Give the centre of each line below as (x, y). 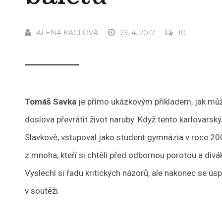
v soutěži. (43, 191)
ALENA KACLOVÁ (67, 33)
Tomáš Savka (51, 102)
